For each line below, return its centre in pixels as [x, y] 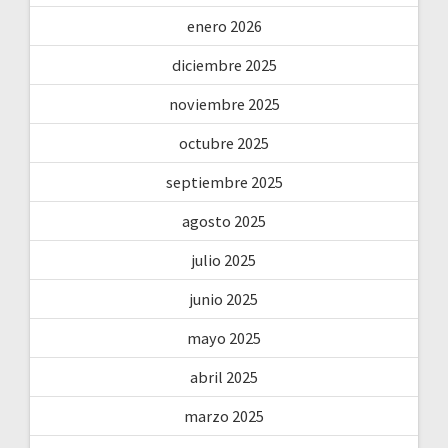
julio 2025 [224, 259]
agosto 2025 [224, 220]
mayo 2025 [224, 337]
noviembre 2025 [224, 103]
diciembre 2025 [224, 64]
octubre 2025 [224, 142]
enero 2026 [224, 25]
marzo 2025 [224, 415]
